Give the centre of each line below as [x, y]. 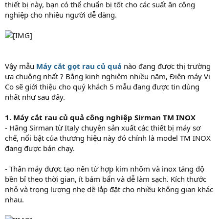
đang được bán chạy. [40, 148]
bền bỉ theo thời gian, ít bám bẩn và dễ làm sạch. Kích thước [106, 179]
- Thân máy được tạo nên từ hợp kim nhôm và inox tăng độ [105, 168]
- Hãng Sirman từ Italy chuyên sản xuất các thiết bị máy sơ [103, 127]
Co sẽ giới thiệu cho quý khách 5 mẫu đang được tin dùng [102, 86]
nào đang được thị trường [166, 66]
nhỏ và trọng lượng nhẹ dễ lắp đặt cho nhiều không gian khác [109, 189]
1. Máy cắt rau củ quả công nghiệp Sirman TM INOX [100, 117]
